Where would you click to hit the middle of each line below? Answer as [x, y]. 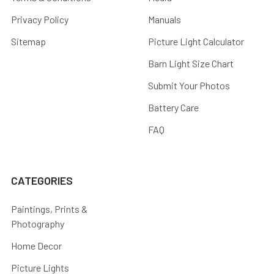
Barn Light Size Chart [191, 63]
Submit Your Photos [189, 85]
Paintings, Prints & [49, 209]
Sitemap [28, 41]
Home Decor [36, 245]
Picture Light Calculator [196, 41]
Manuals [165, 19]
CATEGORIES [42, 180]
